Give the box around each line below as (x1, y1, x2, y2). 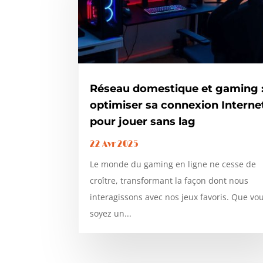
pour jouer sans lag (90, 114, 196, 128)
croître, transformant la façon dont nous (90, 174, 249, 186)
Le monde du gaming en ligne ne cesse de (90, 158, 257, 170)
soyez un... (90, 207, 132, 219)
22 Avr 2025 (90, 139, 139, 149)
